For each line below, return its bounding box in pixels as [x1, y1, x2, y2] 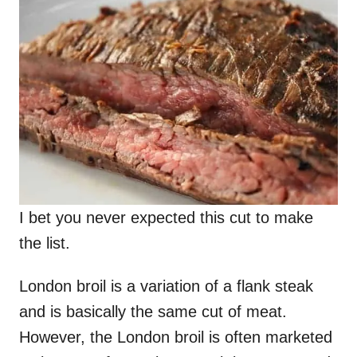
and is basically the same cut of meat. [19, 302, 287, 320]
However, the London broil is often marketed [19, 328, 332, 346]
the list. [19, 233, 70, 252]
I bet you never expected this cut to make [19, 208, 313, 226]
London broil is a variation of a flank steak [19, 277, 313, 295]
